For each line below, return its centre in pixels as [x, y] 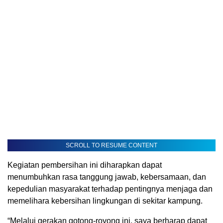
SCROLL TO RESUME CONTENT [111, 146]
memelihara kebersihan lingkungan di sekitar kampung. [105, 201]
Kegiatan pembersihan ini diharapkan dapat [85, 165]
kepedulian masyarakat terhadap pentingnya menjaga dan [110, 189]
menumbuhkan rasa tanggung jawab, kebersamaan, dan [107, 177]
